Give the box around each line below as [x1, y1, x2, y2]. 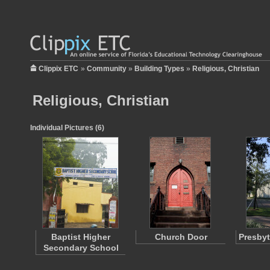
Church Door [154, 232, 207, 242]
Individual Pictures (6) [30, 124, 104, 132]
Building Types [134, 64, 184, 73]
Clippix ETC [39, 64, 78, 73]
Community [87, 64, 127, 73]
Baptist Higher [51, 232, 110, 242]
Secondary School [43, 243, 119, 253]
